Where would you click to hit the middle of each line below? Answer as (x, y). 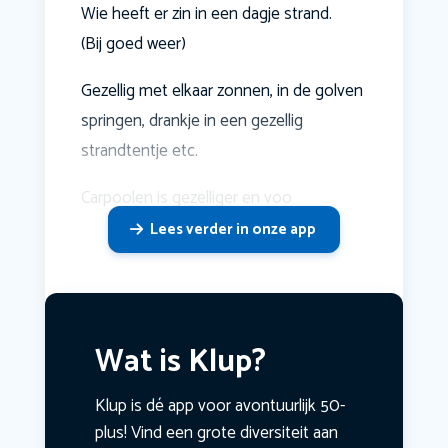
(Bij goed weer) (133, 44)
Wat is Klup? (180, 363)
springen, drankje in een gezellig (191, 121)
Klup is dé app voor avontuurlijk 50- (219, 406)
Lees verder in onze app (232, 230)
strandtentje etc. (139, 151)
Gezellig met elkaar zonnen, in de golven (221, 91)
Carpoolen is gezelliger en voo (186, 198)
